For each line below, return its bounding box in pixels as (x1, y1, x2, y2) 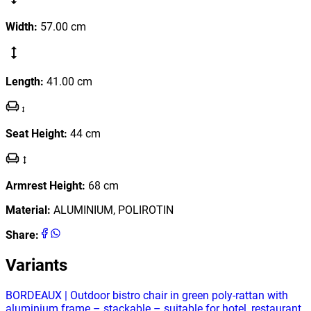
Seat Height (6, 126, 64, 140)
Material (6, 203, 47, 217)
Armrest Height (6, 178, 82, 192)
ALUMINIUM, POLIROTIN (53, 203, 174, 217)
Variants (6, 255, 67, 275)
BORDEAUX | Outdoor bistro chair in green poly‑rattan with (6, 288, 288, 302)
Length (6, 74, 40, 88)
